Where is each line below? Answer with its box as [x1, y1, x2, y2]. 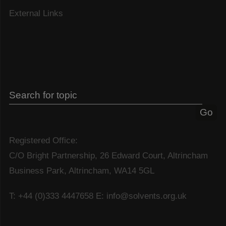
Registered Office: [9, 136, 78, 146]
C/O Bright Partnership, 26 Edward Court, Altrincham [9, 151, 208, 161]
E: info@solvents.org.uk [96, 191, 187, 201]
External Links [9, 9, 63, 19]
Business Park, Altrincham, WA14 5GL [9, 166, 154, 176]
